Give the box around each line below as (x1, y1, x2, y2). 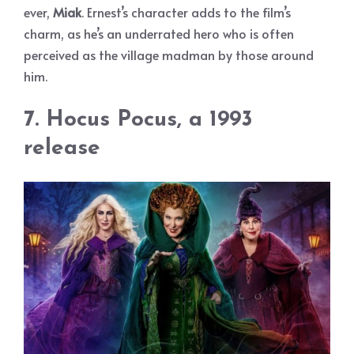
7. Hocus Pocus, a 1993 (24, 108, 253, 131)
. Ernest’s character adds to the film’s (81, 2, 291, 21)
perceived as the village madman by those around (24, 45, 314, 63)
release (24, 137, 100, 160)
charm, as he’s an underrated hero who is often (24, 24, 294, 42)
